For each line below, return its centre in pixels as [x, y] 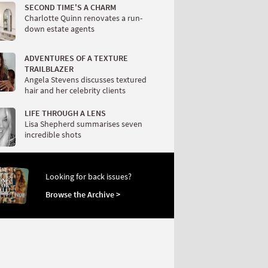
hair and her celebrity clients [75, 90]
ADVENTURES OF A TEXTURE [76, 58]
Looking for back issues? [89, 176]
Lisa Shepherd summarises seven [83, 124]
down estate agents [60, 28]
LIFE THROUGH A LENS [65, 113]
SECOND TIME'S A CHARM [70, 7]
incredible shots [53, 134]
